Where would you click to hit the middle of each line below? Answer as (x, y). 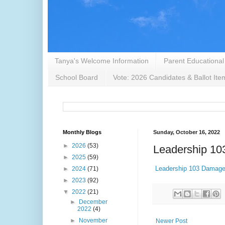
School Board (77, 78)
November (93, 220)
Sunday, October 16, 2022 (187, 132)
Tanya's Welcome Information (102, 61)
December (93, 202)
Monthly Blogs (82, 132)
